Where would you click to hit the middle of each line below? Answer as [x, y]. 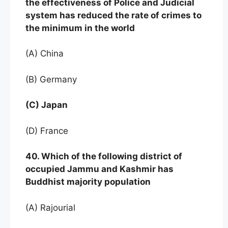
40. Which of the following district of [104, 156]
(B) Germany [51, 79]
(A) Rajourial [50, 207]
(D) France [47, 131]
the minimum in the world [80, 28]
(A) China [46, 54]
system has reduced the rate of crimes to [113, 15]
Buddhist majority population [88, 182]
